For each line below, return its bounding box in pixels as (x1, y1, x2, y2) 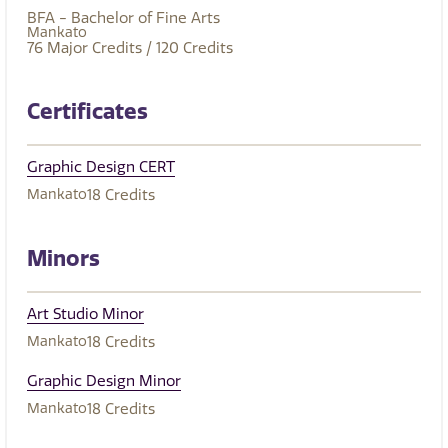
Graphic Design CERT (27, 158, 175, 177)
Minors (27, 245, 100, 273)
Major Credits (47, 39, 142, 58)
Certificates (27, 98, 148, 126)
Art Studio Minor (27, 305, 144, 324)
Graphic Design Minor (27, 372, 181, 391)
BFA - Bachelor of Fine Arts (27, 9, 220, 28)
